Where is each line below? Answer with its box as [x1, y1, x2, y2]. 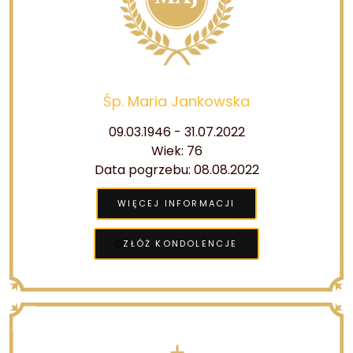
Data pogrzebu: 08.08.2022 [94, 161, 259, 179]
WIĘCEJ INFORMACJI [117, 197, 236, 210]
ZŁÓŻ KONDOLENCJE [123, 237, 238, 250]
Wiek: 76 [150, 142, 203, 160]
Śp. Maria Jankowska [103, 91, 250, 111]
